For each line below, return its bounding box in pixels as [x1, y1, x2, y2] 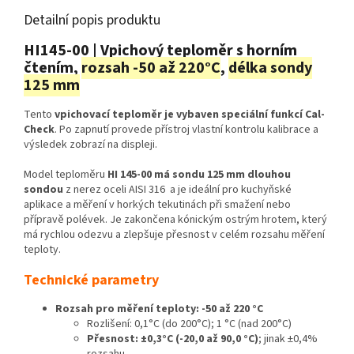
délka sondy [228, 57, 312, 80]
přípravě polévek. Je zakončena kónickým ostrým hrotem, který [24, 211, 327, 228]
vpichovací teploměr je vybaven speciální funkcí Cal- [55, 106, 325, 122]
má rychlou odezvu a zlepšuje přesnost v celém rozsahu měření [24, 226, 325, 243]
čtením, [24, 57, 81, 80]
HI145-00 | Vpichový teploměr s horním [24, 40, 297, 62]
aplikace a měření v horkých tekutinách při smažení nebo [24, 196, 291, 213]
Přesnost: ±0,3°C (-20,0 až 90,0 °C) [87, 330, 258, 347]
